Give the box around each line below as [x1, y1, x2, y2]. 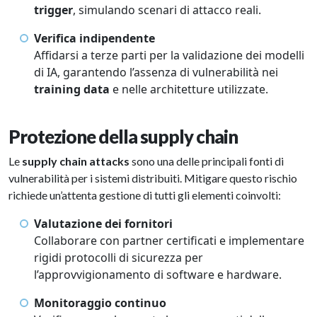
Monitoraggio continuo [34, 295, 166, 311]
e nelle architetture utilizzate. [110, 81, 271, 97]
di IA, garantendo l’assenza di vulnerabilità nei [34, 64, 278, 80]
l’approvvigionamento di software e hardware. [34, 267, 284, 282]
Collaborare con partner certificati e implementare [34, 233, 304, 248]
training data [34, 81, 110, 97]
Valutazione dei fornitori [34, 216, 173, 231]
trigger [34, 2, 73, 18]
